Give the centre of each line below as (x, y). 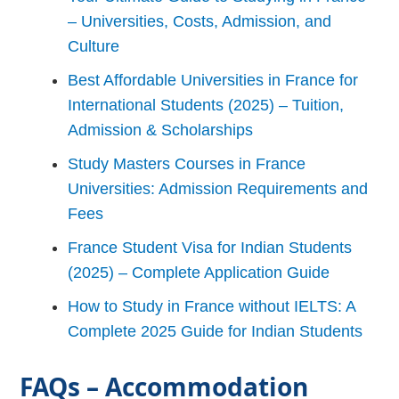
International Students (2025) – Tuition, (206, 105)
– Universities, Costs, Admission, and (200, 21)
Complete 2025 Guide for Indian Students (216, 331)
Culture (94, 46)
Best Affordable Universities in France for (213, 80)
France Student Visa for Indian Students (210, 247)
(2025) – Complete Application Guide (199, 272)
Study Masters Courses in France (187, 163)
